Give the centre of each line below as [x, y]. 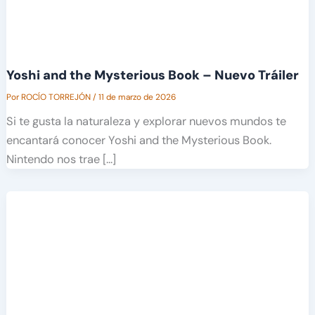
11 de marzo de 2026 [137, 97]
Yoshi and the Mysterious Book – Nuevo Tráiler [152, 75]
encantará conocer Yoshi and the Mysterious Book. [139, 140]
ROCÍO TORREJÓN [57, 97]
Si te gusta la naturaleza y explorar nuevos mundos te [146, 121]
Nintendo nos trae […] [61, 159]
